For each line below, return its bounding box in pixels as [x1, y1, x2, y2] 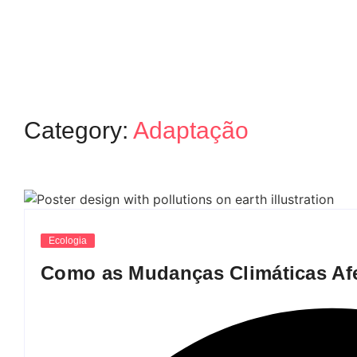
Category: [24, 117, 133, 143]
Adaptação [133, 117, 249, 143]
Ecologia [49, 235, 87, 246]
